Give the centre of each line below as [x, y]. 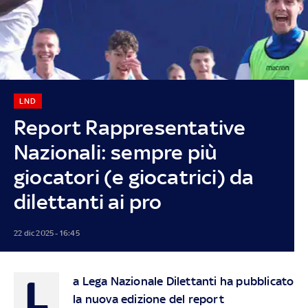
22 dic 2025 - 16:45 [46, 233]
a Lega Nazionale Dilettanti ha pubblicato [184, 281]
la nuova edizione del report [148, 299]
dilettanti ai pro [88, 201]
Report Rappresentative [130, 127]
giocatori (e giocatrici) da [134, 177]
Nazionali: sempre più [115, 152]
